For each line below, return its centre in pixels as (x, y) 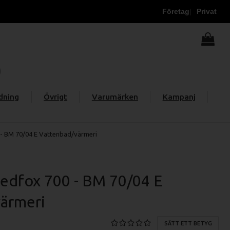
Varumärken (115, 97)
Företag (176, 11)
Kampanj (179, 97)
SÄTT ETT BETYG (188, 223)
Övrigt (56, 97)
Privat (207, 11)
